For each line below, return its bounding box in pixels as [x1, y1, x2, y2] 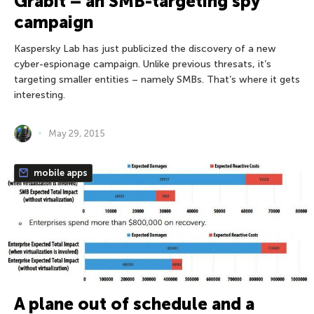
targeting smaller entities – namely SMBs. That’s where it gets [14, 73, 300, 86]
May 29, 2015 [48, 128, 105, 139]
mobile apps [32, 167, 88, 178]
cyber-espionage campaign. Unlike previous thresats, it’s [14, 57, 271, 70]
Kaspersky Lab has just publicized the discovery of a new [14, 42, 276, 55]
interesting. [14, 88, 65, 101]
